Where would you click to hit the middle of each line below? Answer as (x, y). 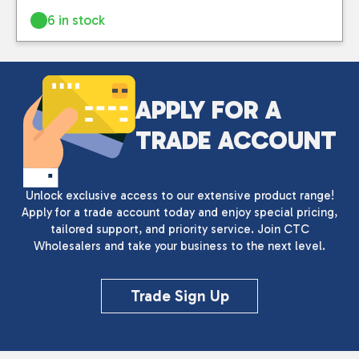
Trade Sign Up (179, 296)
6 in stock (77, 20)
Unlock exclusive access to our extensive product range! (179, 195)
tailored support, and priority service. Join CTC (179, 229)
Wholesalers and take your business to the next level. (179, 246)
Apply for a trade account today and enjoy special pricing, (179, 212)
